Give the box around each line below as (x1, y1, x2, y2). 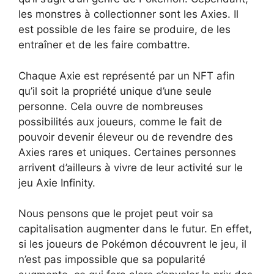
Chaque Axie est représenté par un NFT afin (18, 69, 235, 82)
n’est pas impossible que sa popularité (18, 253, 206, 266)
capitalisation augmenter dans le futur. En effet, (18, 223, 252, 235)
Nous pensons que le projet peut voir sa (18, 207, 213, 220)
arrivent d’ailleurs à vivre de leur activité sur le (18, 161, 243, 174)
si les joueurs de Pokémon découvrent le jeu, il (18, 238, 246, 251)
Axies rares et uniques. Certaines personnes (18, 146, 236, 158)
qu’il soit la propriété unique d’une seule (18, 84, 212, 97)
